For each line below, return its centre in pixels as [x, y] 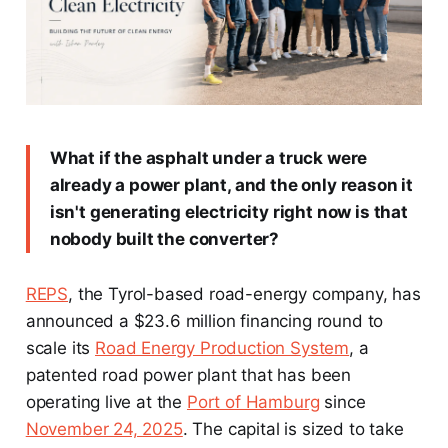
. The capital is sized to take [293, 428]
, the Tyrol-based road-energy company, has [244, 293]
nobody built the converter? [164, 238]
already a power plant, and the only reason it [231, 184]
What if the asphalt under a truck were [208, 157]
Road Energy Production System [222, 347]
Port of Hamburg [253, 401]
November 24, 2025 [104, 428]
